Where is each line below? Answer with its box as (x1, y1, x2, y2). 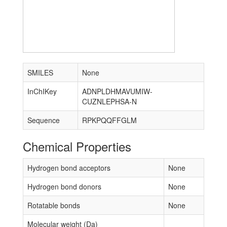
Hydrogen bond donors (27, 181, 101, 192)
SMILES (27, 67, 53, 78)
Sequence (27, 115, 60, 125)
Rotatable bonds (27, 200, 80, 210)
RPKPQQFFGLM (82, 115, 137, 125)
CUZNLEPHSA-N (82, 96, 137, 106)
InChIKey (27, 86, 57, 96)
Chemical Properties (23, 137, 131, 155)
